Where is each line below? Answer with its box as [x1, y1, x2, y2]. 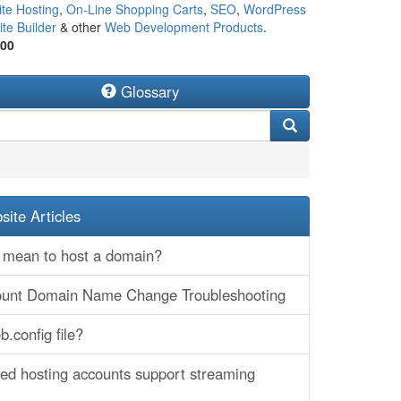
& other [55, 18, 105, 36]
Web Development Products [104, 18, 263, 36]
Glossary [115, 81, 179, 102]
